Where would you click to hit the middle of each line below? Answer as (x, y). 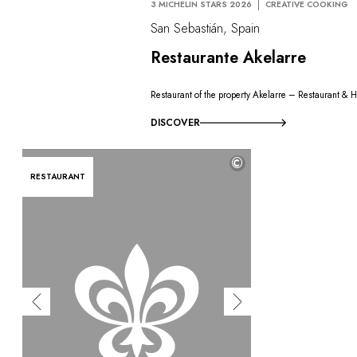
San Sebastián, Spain (206, 28)
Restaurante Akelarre (229, 57)
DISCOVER (176, 122)
